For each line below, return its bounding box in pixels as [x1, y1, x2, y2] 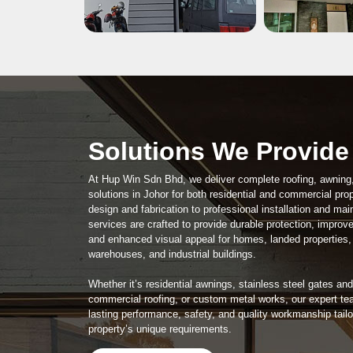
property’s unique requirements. [88, 322, 232, 335]
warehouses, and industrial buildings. [88, 247, 256, 260]
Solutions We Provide [88, 136, 349, 165]
